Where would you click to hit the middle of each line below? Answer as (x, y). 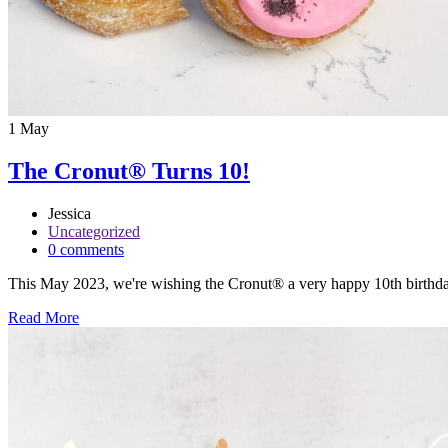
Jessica (69, 214)
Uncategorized (94, 232)
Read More (43, 318)
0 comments (86, 250)
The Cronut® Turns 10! (129, 171)
